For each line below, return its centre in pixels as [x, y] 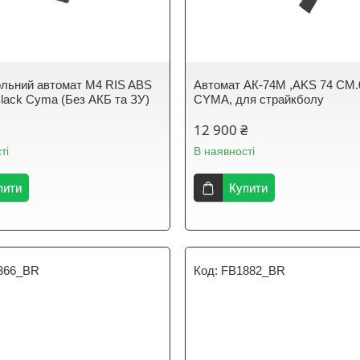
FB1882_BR [254, 270]
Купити [249, 188]
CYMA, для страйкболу [259, 99]
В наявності [225, 151]
